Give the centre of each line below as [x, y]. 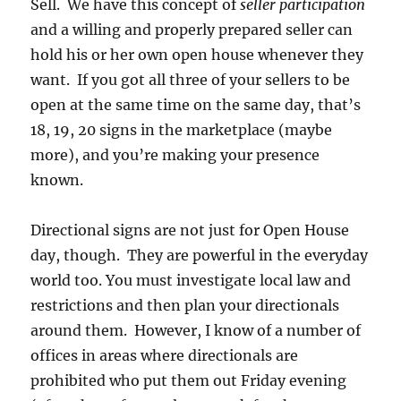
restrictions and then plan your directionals [185, 306]
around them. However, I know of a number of [196, 331]
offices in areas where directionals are [165, 356]
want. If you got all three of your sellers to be [191, 80]
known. [59, 180]
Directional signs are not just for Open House [190, 230]
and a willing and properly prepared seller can [192, 30]
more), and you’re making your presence [175, 155]
